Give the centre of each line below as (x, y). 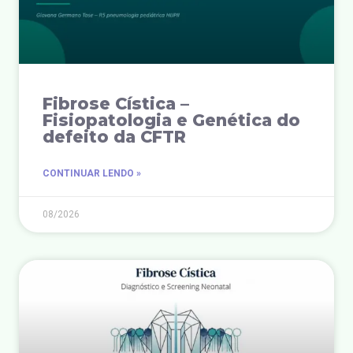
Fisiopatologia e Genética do (171, 120)
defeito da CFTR (114, 136)
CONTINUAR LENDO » (92, 173)
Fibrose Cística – (116, 103)
